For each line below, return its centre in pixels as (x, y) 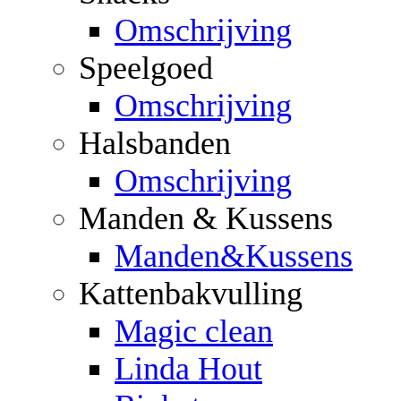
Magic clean (194, 331)
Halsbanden (155, 143)
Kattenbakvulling (191, 293)
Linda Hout (188, 368)
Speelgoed (146, 68)
